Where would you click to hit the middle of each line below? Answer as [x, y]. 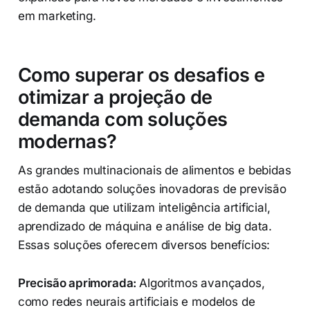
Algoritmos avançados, [202, 283]
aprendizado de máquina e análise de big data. [145, 227]
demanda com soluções [122, 120]
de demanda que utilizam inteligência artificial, [144, 208]
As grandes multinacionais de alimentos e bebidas [154, 171]
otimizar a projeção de [115, 98]
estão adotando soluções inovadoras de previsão [152, 189]
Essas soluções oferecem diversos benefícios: [144, 245]
